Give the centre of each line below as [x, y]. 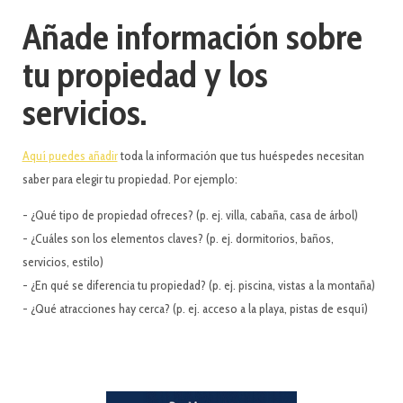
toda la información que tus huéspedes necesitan [241, 156]
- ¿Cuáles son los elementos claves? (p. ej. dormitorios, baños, [178, 239]
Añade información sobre [192, 37]
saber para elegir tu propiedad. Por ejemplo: [130, 179]
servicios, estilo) [63, 262]
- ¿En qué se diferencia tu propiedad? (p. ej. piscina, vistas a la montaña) [198, 286]
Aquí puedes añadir [70, 156]
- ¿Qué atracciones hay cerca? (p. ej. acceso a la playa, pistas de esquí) [195, 309]
